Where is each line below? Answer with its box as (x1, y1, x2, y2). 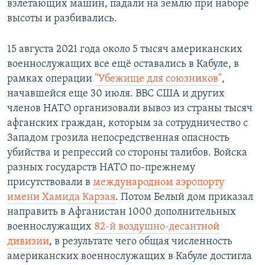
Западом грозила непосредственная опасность (7, 132, 230, 144)
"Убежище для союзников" (95, 73, 222, 85)
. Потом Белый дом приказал (115, 192, 253, 203)
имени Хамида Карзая (7, 192, 115, 203)
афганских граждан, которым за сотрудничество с (7, 118, 248, 130)
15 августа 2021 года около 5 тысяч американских (7, 44, 243, 56)
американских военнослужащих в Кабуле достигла (7, 251, 252, 263)
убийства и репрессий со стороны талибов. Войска (7, 147, 247, 159)
